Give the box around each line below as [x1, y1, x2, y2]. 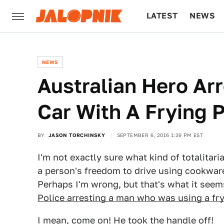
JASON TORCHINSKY [48, 132, 105, 138]
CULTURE [146, 43, 185, 52]
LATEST [146, 11, 178, 20]
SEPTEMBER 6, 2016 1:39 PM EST [116, 132, 203, 138]
